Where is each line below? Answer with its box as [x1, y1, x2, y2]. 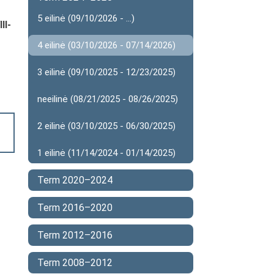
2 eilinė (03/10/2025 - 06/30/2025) [37, 120, 176, 131]
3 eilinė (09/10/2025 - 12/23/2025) [37, 67, 176, 78]
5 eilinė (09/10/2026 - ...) [37, 13, 135, 24]
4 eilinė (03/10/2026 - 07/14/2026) [37, 40, 176, 51]
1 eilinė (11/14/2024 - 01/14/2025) [37, 147, 176, 158]
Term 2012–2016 [37, 229, 113, 241]
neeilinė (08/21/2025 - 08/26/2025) [37, 94, 178, 105]
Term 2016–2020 [37, 202, 113, 213]
